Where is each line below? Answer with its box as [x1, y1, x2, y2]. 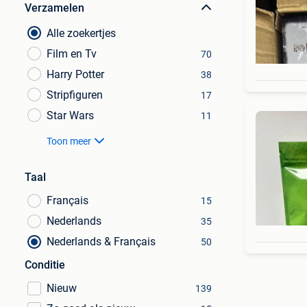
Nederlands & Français [47, 235, 156, 248]
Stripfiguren [47, 88, 103, 101]
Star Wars [47, 109, 94, 122]
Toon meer [47, 136, 91, 147]
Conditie [25, 258, 65, 271]
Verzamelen [25, 1, 84, 14]
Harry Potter [47, 68, 104, 81]
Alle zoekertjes [47, 27, 116, 40]
